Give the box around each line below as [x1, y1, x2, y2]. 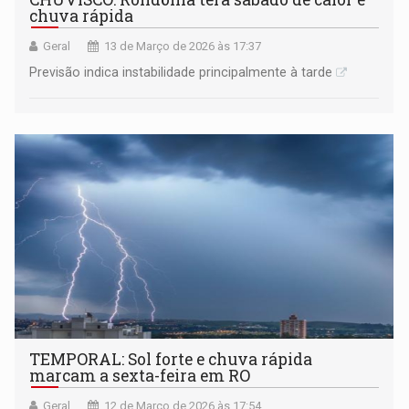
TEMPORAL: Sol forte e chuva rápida [29, 348, 313, 370]
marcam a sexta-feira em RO [29, 364, 251, 386]
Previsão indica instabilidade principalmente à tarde [29, 64, 333, 79]
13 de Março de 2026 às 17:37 [104, 38, 262, 53]
